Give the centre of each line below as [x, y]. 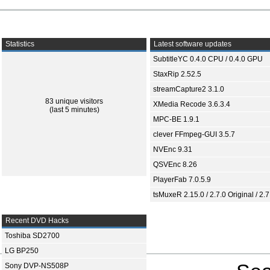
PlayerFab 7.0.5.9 [182, 180]
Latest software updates [192, 44]
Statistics [19, 44]
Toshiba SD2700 [32, 236]
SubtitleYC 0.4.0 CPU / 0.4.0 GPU [208, 59]
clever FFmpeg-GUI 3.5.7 [194, 134]
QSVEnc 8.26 [175, 165]
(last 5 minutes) [74, 110]
